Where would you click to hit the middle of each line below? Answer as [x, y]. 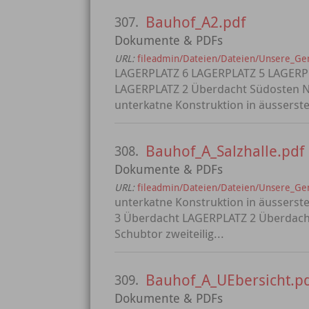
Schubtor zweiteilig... [169, 233]
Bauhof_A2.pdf [196, 22]
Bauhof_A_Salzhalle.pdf [225, 151]
